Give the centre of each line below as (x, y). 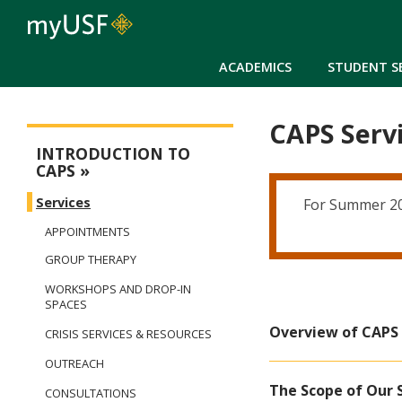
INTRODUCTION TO (113, 154)
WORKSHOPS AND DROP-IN (118, 289)
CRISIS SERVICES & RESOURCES (128, 334)
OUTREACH (74, 364)
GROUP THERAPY (91, 260)
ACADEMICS (255, 66)
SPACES (66, 305)
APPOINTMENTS (87, 232)
